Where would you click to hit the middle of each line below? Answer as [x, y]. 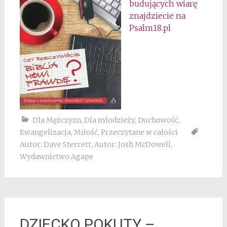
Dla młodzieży [109, 120]
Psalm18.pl [150, 28]
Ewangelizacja [45, 132]
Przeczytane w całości [139, 132]
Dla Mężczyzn [56, 120]
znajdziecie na [157, 16]
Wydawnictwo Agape [56, 157]
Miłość [86, 132]
